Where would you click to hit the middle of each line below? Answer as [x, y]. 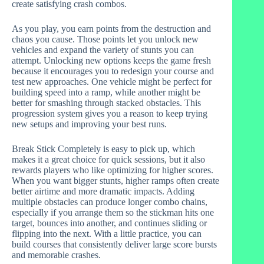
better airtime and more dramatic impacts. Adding [103, 191]
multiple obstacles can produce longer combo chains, [110, 202]
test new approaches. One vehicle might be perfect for [112, 81]
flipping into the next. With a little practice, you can [107, 233]
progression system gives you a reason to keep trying [110, 113]
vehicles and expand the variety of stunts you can [103, 49]
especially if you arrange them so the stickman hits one [113, 212]
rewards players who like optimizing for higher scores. [113, 170]
